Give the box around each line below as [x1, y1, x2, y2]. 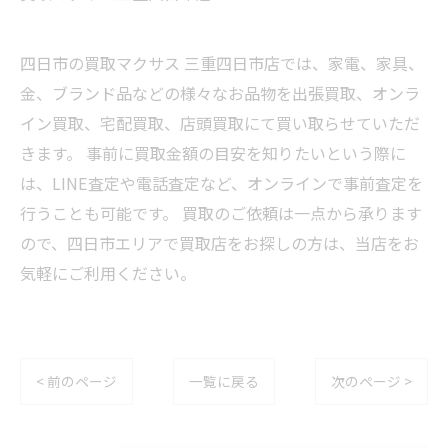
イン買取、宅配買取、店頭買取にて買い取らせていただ [20, 110, 420, 135]
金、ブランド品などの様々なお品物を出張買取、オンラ [20, 80, 420, 105]
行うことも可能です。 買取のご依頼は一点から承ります [20, 200, 422, 225]
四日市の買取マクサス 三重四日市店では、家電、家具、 [20, 50, 424, 75]
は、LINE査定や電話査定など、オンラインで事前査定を [20, 170, 423, 195]
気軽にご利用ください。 [20, 260, 196, 285]
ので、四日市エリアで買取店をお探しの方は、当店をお [20, 230, 419, 255]
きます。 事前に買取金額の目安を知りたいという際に [20, 140, 406, 165]
